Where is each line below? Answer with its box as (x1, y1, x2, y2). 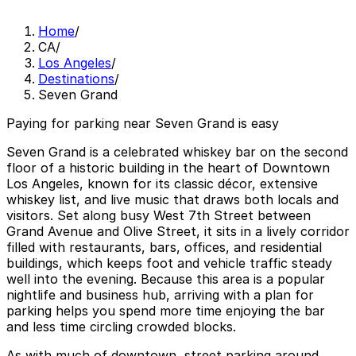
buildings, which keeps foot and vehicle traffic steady (6, 255, 332, 272)
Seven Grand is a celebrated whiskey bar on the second (6, 144, 348, 161)
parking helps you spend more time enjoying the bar (6, 303, 325, 319)
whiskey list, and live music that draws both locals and (6, 192, 339, 208)
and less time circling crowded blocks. (6, 319, 236, 335)
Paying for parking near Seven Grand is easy (6, 115, 279, 132)
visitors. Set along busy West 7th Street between (6, 207, 311, 224)
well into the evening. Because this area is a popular (6, 271, 325, 288)
